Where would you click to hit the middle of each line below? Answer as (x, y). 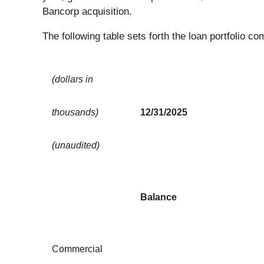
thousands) (75, 112)
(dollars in (72, 79)
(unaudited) (76, 145)
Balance (159, 197)
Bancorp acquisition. (87, 11)
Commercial (77, 249)
